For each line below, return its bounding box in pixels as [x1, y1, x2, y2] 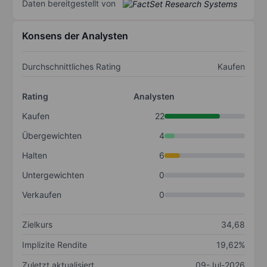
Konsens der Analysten [22, 30, 128, 42]
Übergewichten [22, 131, 82, 141]
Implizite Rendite [22, 240, 87, 250]
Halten [22, 150, 47, 161]
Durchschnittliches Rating [22, 61, 121, 72]
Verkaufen [22, 190, 61, 200]
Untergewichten [22, 170, 84, 181]
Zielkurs [22, 219, 52, 230]
